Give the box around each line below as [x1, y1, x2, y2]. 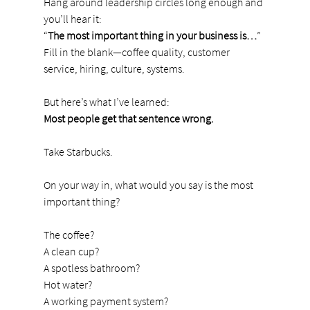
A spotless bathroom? [43, 260, 140, 275]
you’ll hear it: [43, 11, 102, 26]
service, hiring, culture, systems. [43, 61, 185, 75]
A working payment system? [43, 293, 168, 308]
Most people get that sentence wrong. [43, 111, 214, 125]
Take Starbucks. [43, 144, 113, 158]
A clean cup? [43, 244, 99, 258]
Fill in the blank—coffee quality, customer [43, 44, 232, 59]
